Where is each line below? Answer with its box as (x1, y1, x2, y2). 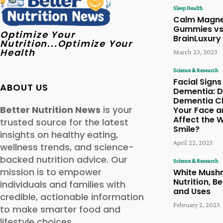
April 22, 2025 (173, 138, 213, 147)
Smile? (173, 123, 200, 135)
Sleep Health (173, 4, 203, 12)
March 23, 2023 (173, 48, 218, 56)
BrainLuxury (173, 33, 221, 45)
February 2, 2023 (173, 201, 220, 209)
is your (101, 103, 132, 116)
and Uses (173, 186, 211, 198)
